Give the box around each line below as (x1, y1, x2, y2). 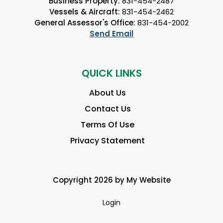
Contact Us (84, 103, 131, 114)
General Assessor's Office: (34, 17, 135, 28)
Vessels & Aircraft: (49, 6, 120, 17)
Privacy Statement (70, 134, 145, 146)
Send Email (90, 28, 133, 39)
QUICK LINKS (81, 66, 142, 80)
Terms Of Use (81, 118, 134, 130)
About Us (89, 87, 126, 99)
